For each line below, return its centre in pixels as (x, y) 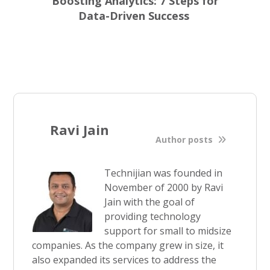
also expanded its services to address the (124, 260)
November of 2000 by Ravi (164, 187)
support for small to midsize (168, 231)
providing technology (153, 216)
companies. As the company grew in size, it (128, 245)
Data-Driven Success (135, 16)
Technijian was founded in (164, 173)
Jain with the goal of (150, 202)
